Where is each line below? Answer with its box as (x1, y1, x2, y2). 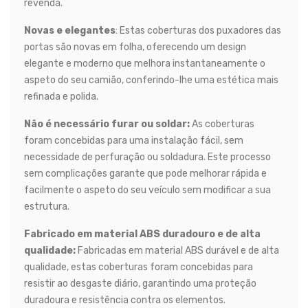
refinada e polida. (24, 90, 98, 102)
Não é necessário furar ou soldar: (24, 118, 190, 130)
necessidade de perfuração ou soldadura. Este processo (24, 151, 271, 163)
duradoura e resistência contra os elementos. (24, 294, 225, 306)
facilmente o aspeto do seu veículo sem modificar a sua (24, 184, 271, 196)
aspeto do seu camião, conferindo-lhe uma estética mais (24, 74, 278, 86)
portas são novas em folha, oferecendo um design (24, 41, 246, 53)
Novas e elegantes (24, 24, 115, 36)
